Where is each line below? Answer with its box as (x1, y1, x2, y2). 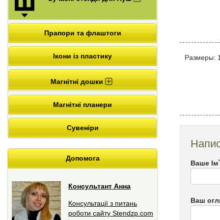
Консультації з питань (68, 199, 137, 207)
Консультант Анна (68, 182, 131, 190)
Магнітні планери (53, 100, 112, 109)
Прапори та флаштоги (44, 28, 121, 37)
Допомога (65, 154, 100, 162)
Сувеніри (66, 123, 99, 132)
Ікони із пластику (53, 52, 112, 60)
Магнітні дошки (50, 77, 105, 85)
